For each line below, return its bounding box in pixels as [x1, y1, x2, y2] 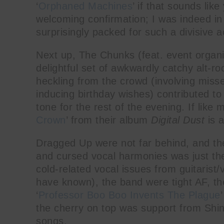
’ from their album [65, 114, 151, 125]
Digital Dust [151, 114, 204, 125]
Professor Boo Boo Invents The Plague [38, 189, 220, 200]
